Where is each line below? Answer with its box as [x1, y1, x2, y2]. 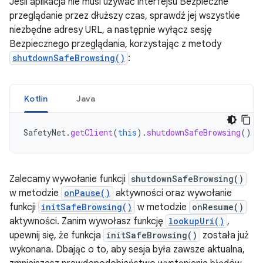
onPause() [64, 187, 110, 198]
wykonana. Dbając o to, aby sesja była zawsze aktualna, [9, 244, 245, 255]
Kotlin [24, 93, 48, 104]
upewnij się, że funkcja [9, 230, 103, 241]
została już [200, 230, 249, 241]
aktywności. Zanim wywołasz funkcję [9, 215, 166, 227]
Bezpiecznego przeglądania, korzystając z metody [9, 38, 221, 50]
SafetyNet [23, 127, 66, 138]
